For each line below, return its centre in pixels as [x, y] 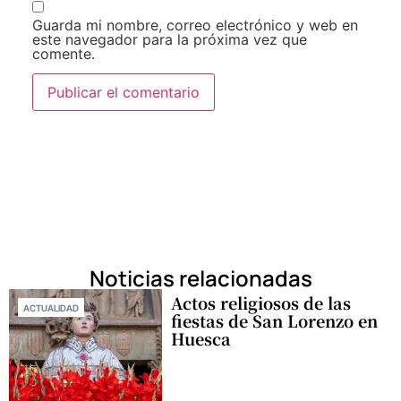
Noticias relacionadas [200, 278]
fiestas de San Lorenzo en [275, 321]
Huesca [201, 339]
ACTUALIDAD [51, 308]
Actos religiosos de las [261, 303]
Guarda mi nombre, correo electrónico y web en [195, 25]
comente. [63, 53]
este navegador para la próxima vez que [169, 39]
